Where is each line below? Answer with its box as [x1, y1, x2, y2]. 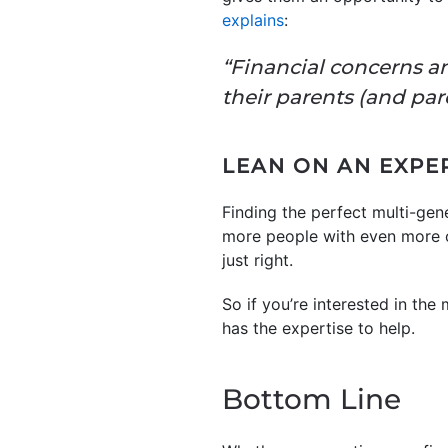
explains [222, 9, 284, 30]
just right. [222, 249, 293, 270]
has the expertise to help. [222, 317, 415, 338]
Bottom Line [222, 381, 401, 416]
